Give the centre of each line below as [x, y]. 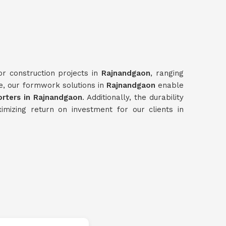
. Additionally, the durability [133, 97]
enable [171, 85]
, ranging [167, 73]
